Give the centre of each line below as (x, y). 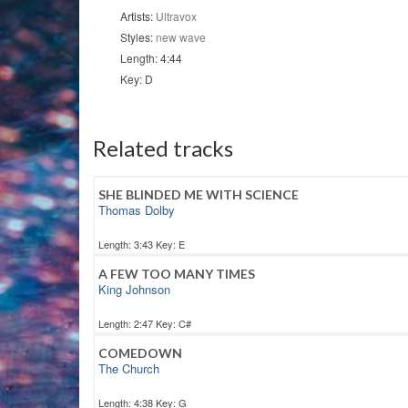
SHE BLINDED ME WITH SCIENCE (199, 195)
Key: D (137, 79)
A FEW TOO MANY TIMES (177, 274)
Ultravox (176, 16)
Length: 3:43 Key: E (142, 245)
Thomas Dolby (137, 210)
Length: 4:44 (151, 58)
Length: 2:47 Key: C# (145, 324)
